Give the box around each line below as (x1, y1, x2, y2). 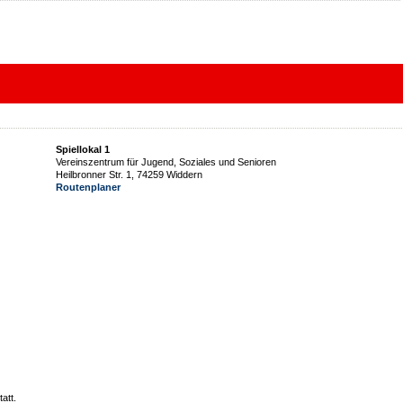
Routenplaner (56, 182, 121, 193)
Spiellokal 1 (56, 144, 110, 155)
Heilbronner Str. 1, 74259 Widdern (56, 169, 202, 180)
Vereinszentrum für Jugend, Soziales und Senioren (56, 157, 276, 167)
